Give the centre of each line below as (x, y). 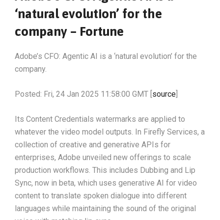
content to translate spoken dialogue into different (101, 195)
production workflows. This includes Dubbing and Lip (105, 170)
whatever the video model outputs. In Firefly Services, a (110, 132)
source (164, 94)
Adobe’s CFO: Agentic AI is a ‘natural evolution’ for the (106, 56)
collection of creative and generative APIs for (93, 144)
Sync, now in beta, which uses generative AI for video (106, 183)
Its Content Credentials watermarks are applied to (100, 119)
